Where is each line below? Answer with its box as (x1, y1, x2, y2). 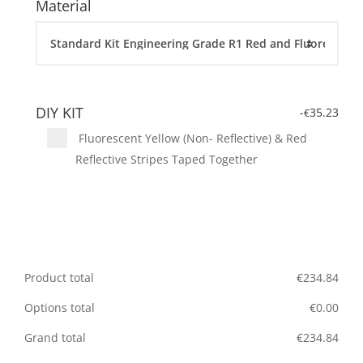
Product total (24, 270, 94, 286)
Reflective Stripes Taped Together (75, 152, 258, 168)
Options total (24, 300, 95, 316)
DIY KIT (36, 103, 83, 123)
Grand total (24, 330, 86, 346)
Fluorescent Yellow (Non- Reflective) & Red (75, 130, 307, 147)
